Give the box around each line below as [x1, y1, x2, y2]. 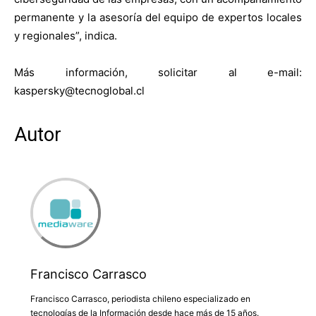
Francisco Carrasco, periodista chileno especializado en [30, 293, 250, 305]
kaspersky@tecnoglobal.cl [14, 83, 145, 97]
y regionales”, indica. [14, 28, 117, 42]
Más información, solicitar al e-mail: [14, 65, 302, 79]
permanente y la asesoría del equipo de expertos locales [14, 10, 302, 24]
